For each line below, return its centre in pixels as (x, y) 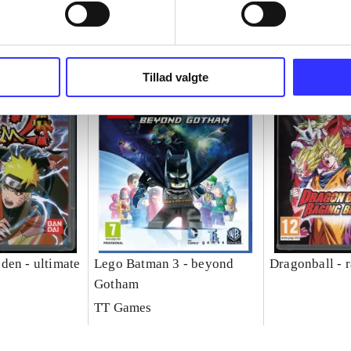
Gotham (116, 284)
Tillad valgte (175, 77)
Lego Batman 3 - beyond (164, 264)
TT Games (123, 308)
